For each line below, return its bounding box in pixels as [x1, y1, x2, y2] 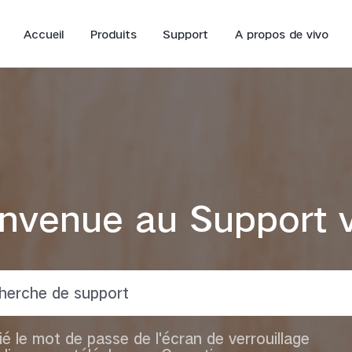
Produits [90, 27, 137, 40]
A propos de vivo [234, 27, 328, 40]
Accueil [24, 27, 64, 40]
